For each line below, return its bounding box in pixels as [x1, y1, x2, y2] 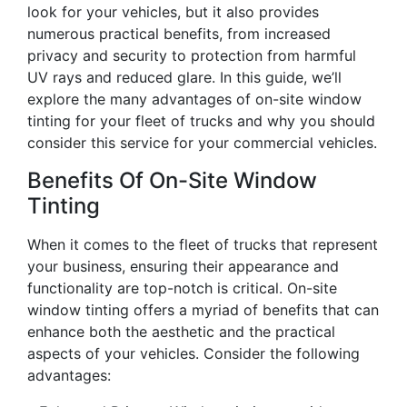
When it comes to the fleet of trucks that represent [27, 235, 378, 254]
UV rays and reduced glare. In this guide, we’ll [27, 68, 342, 87]
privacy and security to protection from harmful [27, 46, 356, 65]
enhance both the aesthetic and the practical [27, 323, 335, 342]
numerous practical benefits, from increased [27, 25, 331, 44]
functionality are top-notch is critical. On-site [27, 279, 337, 298]
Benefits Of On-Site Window [27, 167, 317, 194]
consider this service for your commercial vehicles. [27, 134, 377, 153]
